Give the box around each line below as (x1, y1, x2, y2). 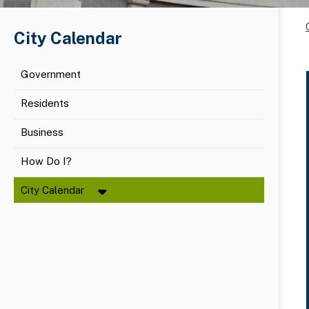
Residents (21, 97, 72, 110)
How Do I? (21, 155, 72, 168)
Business (21, 126, 63, 139)
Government (21, 68, 81, 81)
